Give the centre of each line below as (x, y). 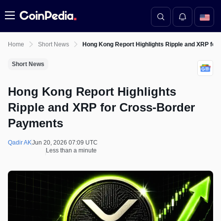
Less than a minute (71, 150)
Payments (36, 123)
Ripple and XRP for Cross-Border (101, 107)
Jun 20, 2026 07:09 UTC (65, 143)
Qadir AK (20, 143)
